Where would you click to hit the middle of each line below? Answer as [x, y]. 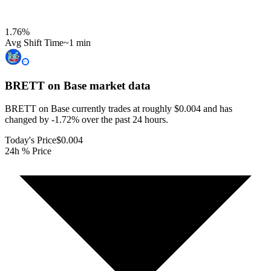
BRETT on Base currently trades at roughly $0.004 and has [119, 109]
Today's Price [31, 140]
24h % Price [28, 151]
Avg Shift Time [34, 42]
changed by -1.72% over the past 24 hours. [87, 120]
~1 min [77, 42]
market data [119, 85]
